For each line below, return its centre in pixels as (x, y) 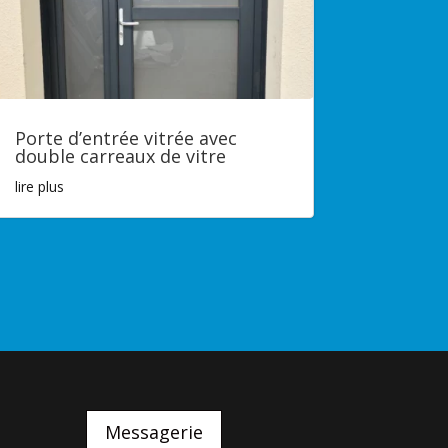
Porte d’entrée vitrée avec (125, 137)
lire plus (39, 186)
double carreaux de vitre (120, 155)
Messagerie (154, 431)
